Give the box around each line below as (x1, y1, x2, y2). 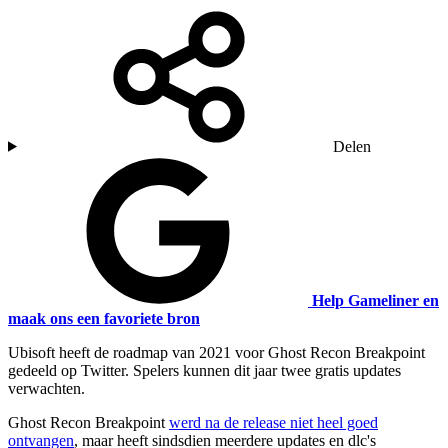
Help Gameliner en (312, 291, 439, 309)
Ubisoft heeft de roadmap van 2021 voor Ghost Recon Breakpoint (8, 343, 425, 361)
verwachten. (8, 379, 85, 397)
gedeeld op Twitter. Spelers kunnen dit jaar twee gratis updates (8, 361, 401, 379)
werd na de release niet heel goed (169, 413, 378, 431)
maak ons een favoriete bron (8, 309, 200, 327)
